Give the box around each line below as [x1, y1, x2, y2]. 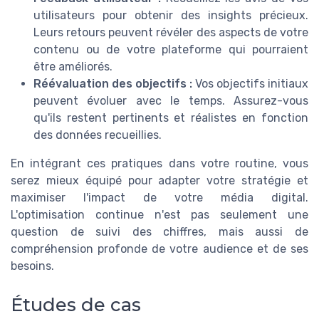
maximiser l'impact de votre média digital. [11, 191, 308, 205]
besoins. [11, 259, 54, 273]
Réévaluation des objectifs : [33, 77, 192, 91]
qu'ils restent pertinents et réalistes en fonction [33, 111, 308, 125]
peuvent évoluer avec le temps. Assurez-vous [33, 94, 308, 108]
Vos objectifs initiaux [192, 77, 308, 91]
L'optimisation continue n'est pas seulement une [11, 208, 308, 222]
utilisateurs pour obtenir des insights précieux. [33, 9, 308, 23]
